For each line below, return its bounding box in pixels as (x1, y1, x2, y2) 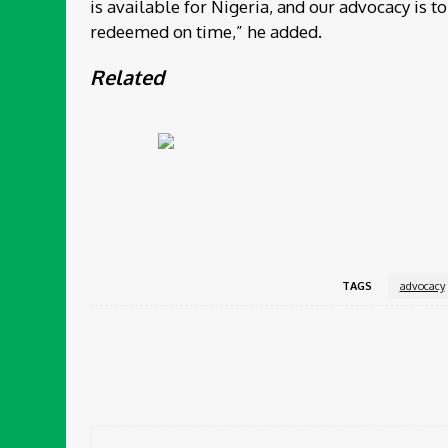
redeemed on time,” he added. (90, 20, 322, 42)
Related (90, 65, 164, 91)
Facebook (389, 361, 436, 376)
